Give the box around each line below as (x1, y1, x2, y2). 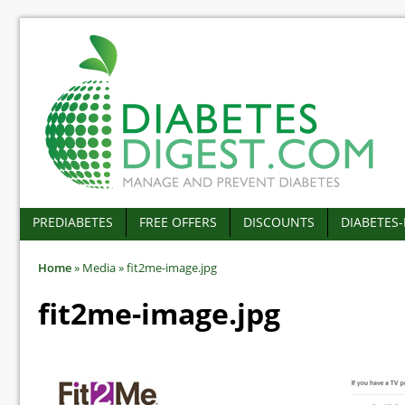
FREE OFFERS (139, 213, 217, 231)
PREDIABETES (33, 213, 113, 231)
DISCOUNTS (243, 213, 315, 231)
